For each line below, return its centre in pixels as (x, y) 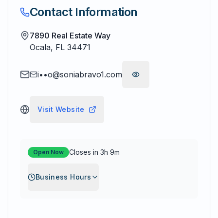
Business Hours (63, 177)
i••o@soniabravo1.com (80, 74)
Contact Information (84, 12)
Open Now (48, 152)
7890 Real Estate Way (70, 36)
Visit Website (61, 109)
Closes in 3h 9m (94, 152)
